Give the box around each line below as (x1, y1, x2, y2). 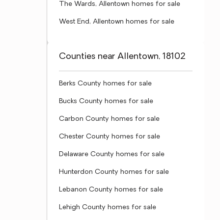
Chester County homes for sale (59, 133, 160, 140)
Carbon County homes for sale (59, 115, 160, 123)
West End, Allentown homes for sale (59, 18, 174, 26)
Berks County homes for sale (59, 80, 152, 87)
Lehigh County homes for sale (59, 204, 156, 211)
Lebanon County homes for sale (59, 186, 163, 193)
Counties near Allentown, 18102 (59, 52, 186, 61)
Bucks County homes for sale (59, 98, 153, 105)
